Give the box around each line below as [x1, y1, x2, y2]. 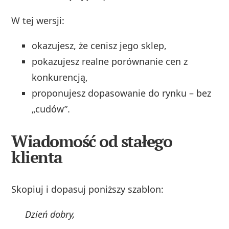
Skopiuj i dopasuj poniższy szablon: [11, 182, 164, 195]
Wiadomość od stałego [11, 130, 172, 152]
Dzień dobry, [25, 208, 76, 220]
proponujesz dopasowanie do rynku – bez [32, 86, 212, 99]
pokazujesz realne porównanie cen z [32, 55, 188, 67]
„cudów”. [32, 102, 71, 115]
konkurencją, [32, 71, 88, 83]
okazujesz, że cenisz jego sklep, [32, 39, 167, 52]
